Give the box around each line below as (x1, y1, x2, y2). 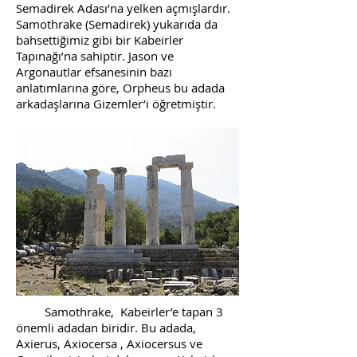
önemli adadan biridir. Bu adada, (16, 320, 196, 335)
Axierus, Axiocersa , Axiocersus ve (16, 335, 202, 351)
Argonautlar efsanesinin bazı (16, 64, 172, 80)
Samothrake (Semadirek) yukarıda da (16, 16, 218, 32)
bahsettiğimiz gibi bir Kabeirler (16, 32, 183, 48)
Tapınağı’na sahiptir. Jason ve (16, 48, 174, 64)
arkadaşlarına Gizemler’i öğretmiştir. (16, 96, 216, 112)
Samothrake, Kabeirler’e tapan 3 (16, 304, 223, 320)
